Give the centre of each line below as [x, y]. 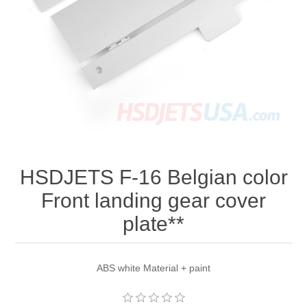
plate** [153, 224]
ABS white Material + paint [153, 268]
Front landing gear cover [153, 201]
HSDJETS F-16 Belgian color [153, 177]
